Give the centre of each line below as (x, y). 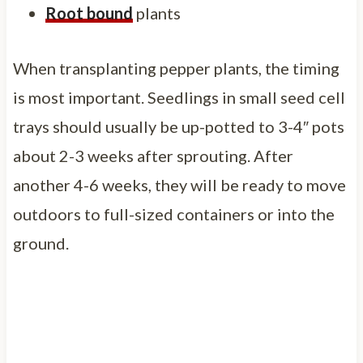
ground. (41, 243)
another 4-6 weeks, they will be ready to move (179, 184)
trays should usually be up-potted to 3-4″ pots (178, 126)
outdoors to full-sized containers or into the (173, 214)
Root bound (89, 13)
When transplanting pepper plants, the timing (176, 68)
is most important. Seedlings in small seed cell (179, 97)
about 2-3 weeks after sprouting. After (153, 155)
